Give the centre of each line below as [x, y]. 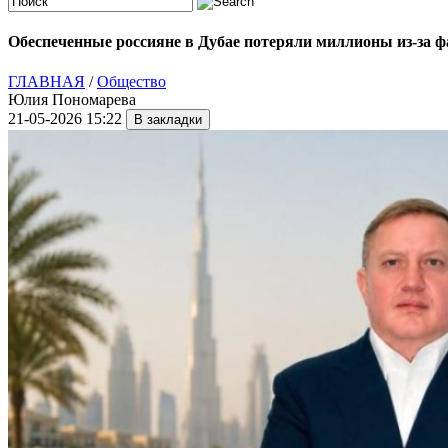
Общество [131, 81]
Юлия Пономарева [72, 99]
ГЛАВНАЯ [46, 81]
